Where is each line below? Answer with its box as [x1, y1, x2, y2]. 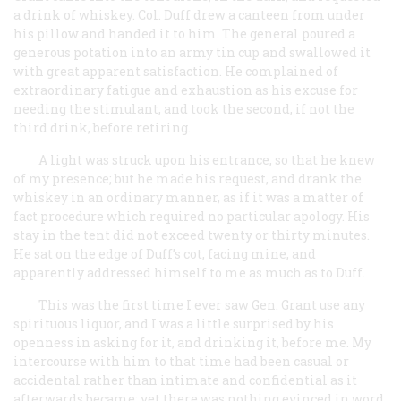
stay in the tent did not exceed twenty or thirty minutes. [13, 226, 370, 243]
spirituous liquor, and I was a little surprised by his [13, 314, 334, 332]
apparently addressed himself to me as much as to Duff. [13, 263, 365, 281]
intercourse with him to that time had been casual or [13, 352, 349, 370]
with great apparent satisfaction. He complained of [13, 62, 338, 80]
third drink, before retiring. [13, 118, 191, 136]
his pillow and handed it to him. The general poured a [13, 24, 355, 42]
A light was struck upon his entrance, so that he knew [38, 150, 375, 168]
